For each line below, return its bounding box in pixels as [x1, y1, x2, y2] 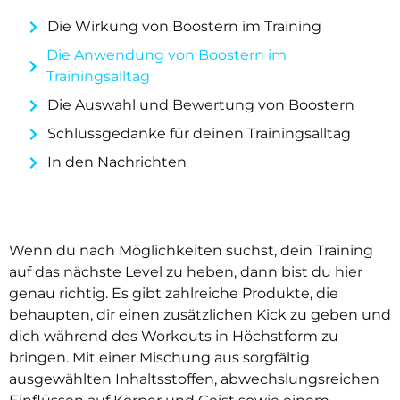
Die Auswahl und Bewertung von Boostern [47, 96, 354, 114]
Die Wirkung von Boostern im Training [47, 18, 321, 36]
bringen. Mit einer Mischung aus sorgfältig [9, 349, 310, 367]
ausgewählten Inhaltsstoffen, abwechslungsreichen [9, 371, 379, 388]
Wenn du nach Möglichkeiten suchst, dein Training [9, 242, 373, 260]
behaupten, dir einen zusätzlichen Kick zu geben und [9, 306, 391, 324]
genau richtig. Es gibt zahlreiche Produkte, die [9, 285, 338, 303]
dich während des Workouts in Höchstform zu [9, 328, 338, 346]
